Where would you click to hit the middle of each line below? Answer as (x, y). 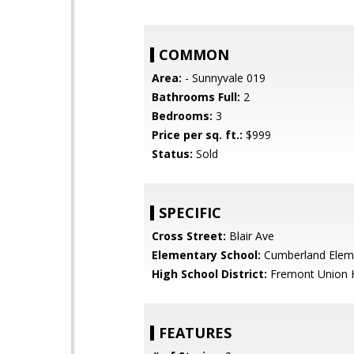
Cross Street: (189, 236)
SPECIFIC (190, 213)
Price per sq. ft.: (197, 135)
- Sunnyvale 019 (224, 78)
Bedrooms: (182, 116)
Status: (172, 154)
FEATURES (195, 333)
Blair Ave (250, 236)
